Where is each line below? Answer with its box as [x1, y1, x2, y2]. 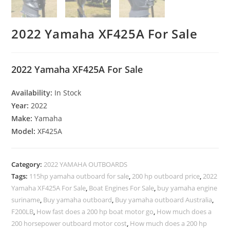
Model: [11, 126, 38, 137]
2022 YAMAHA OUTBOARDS [44, 160, 128, 169]
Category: [11, 160, 44, 169]
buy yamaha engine [157, 183, 218, 193]
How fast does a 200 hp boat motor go [36, 207, 154, 217]
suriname [11, 195, 41, 205]
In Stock [54, 88, 82, 98]
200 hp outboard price [132, 171, 200, 181]
